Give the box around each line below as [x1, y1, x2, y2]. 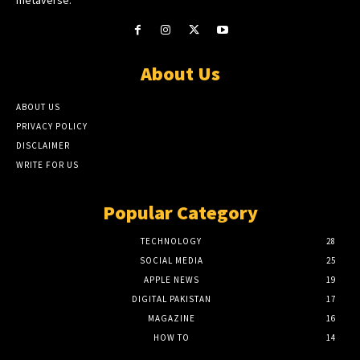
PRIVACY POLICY [16, 121, 88, 133]
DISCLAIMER [16, 140, 70, 152]
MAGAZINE [147, 313, 195, 325]
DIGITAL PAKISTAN [131, 293, 211, 305]
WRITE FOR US [16, 159, 79, 171]
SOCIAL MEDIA [139, 255, 203, 267]
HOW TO [153, 332, 190, 344]
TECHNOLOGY [141, 235, 202, 247]
